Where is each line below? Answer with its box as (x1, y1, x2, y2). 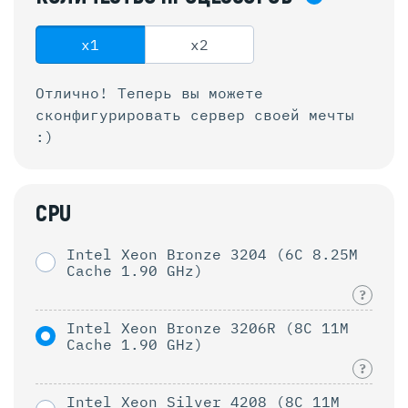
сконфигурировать (36, 105, 190, 124)
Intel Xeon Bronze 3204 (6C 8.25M (66, 244, 358, 263)
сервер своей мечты (190, 105, 354, 124)
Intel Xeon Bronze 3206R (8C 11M (66, 318, 349, 337)
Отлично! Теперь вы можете (36, 83, 263, 102)
